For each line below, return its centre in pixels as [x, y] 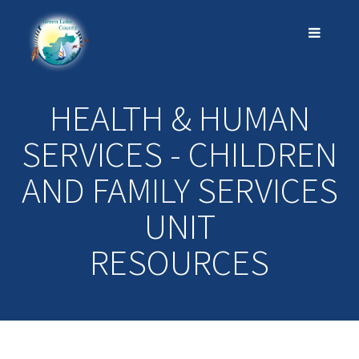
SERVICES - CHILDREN [179, 154]
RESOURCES [179, 262]
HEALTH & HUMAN [179, 118]
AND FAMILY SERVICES [179, 190]
